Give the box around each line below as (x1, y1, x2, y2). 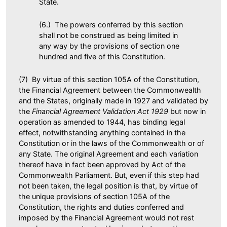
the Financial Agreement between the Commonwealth (19, 85, 201, 94)
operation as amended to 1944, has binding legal (19, 117, 185, 126)
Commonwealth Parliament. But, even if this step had (19, 170, 199, 179)
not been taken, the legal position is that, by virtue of (19, 181, 198, 190)
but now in (170, 106, 206, 116)
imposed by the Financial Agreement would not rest (19, 213, 194, 222)
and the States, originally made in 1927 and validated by (19, 96, 208, 105)
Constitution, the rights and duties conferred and (19, 202, 184, 211)
